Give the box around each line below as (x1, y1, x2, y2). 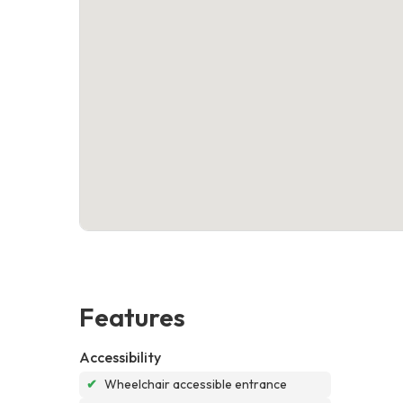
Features (79, 300, 185, 333)
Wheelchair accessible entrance (104, 375, 287, 392)
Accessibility (79, 347, 161, 366)
